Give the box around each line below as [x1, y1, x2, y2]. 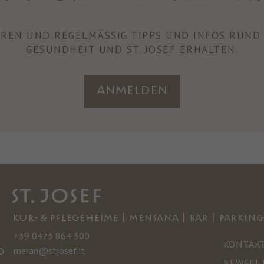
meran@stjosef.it [14, 244, 85, 256]
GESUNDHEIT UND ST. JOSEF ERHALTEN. [26, 42, 238, 56]
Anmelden [96, 84, 168, 97]
